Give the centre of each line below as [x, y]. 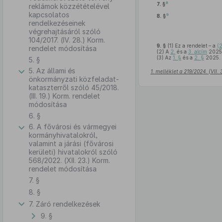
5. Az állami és [52, 71]
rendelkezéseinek [57, 23]
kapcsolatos [49, 15]
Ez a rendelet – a [195, 46]
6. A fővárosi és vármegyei [73, 127]
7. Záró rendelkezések [64, 204]
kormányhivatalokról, [63, 135]
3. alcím [197, 52]
